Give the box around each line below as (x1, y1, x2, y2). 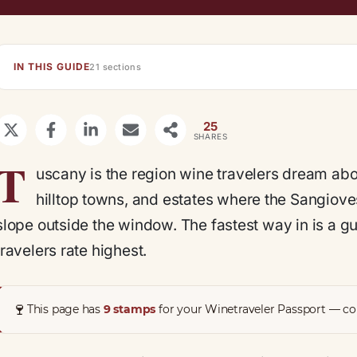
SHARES (193, 131, 228, 141)
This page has (26, 301, 104, 316)
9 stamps (103, 301, 156, 316)
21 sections (89, 61, 142, 73)
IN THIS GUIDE (14, 61, 90, 73)
